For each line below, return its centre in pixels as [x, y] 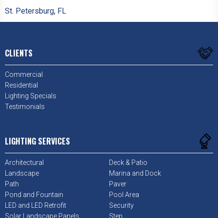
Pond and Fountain [34, 195]
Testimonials [25, 107]
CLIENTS [19, 53]
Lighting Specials [31, 96]
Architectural [24, 163]
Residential [21, 85]
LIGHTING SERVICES [37, 141]
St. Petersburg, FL [36, 11]
